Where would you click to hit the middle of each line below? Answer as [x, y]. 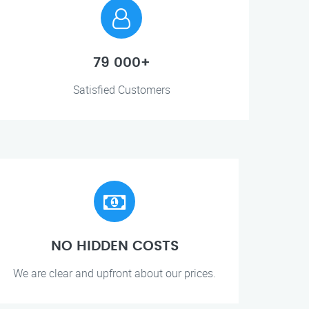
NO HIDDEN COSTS [114, 246]
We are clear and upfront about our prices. [114, 273]
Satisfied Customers [121, 89]
